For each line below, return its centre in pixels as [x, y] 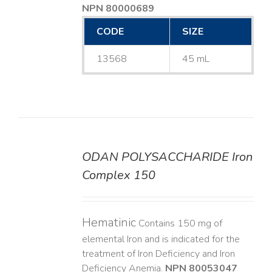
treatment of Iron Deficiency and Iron [158, 254]
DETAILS [35, 158]
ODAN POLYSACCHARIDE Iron [167, 157]
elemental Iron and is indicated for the [161, 240]
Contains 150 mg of [179, 224]
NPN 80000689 [118, 9]
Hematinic [109, 223]
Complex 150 [118, 175]
